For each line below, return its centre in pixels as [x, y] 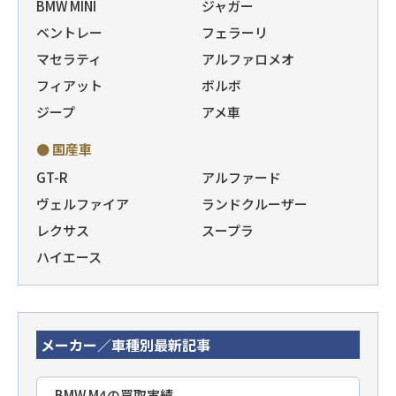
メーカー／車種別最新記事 [126, 345]
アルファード [241, 178]
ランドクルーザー [255, 204]
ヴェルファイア [83, 204]
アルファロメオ [248, 59]
